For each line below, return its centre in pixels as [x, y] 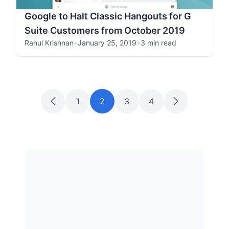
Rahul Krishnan [49, 43]
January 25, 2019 [107, 43]
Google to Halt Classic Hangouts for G [108, 16]
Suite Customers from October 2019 [105, 30]
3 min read [158, 43]
